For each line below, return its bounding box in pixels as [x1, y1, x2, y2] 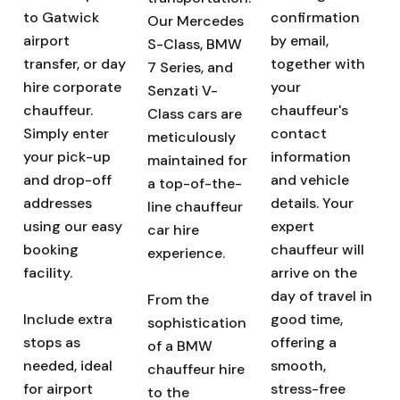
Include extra [23, 310, 112, 329]
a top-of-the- [146, 174, 242, 193]
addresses [23, 194, 92, 212]
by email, [271, 31, 329, 50]
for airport [23, 379, 93, 398]
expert [271, 217, 315, 236]
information [271, 147, 352, 166]
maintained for [146, 151, 247, 170]
